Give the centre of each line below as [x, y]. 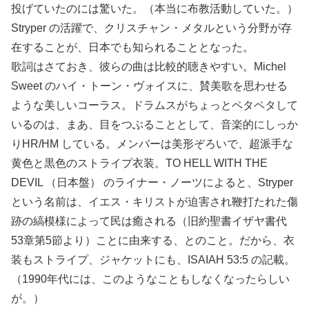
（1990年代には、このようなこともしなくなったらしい [150, 279]
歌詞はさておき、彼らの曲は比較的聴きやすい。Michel [149, 66]
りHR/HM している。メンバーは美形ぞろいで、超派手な [152, 143]
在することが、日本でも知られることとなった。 [132, 47]
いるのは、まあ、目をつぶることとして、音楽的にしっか [154, 124]
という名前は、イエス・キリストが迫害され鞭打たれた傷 [154, 201]
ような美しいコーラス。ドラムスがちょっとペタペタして [154, 105]
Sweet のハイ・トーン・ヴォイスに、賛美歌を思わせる [149, 86]
